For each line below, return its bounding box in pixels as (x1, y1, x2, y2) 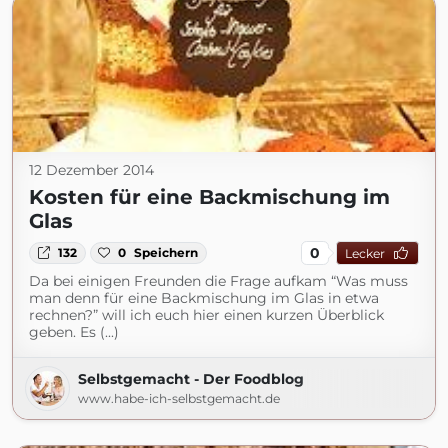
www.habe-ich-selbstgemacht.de (78, 391, 280, 406)
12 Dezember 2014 (29, 161, 154, 179)
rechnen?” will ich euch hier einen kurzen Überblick (29, 306, 384, 324)
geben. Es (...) (29, 323, 119, 341)
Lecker (344, 245, 385, 261)
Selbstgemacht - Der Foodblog (78, 370, 304, 388)
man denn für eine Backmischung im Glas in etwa (29, 289, 379, 307)
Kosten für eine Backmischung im (29, 185, 390, 209)
